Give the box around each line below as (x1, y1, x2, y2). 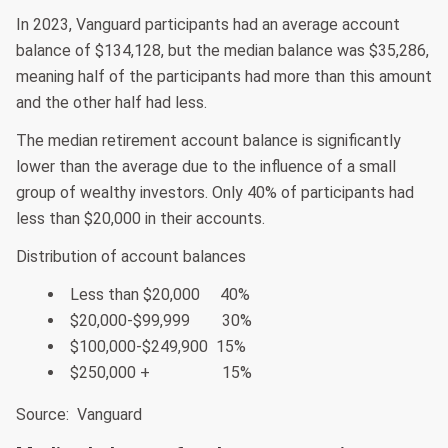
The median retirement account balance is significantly (16, 131, 401, 151)
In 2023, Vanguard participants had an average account (16, 15, 400, 35)
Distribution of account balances (16, 247, 246, 267)
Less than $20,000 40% (70, 285, 250, 305)
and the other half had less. (16, 93, 207, 113)
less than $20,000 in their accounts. (16, 209, 265, 229)
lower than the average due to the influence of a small (16, 157, 396, 177)
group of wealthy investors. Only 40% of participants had (16, 183, 414, 203)
